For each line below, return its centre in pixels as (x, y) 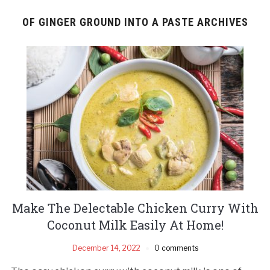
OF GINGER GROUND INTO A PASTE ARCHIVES (135, 22)
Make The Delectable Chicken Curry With (135, 208)
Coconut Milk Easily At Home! (135, 224)
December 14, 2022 (106, 248)
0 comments (176, 248)
